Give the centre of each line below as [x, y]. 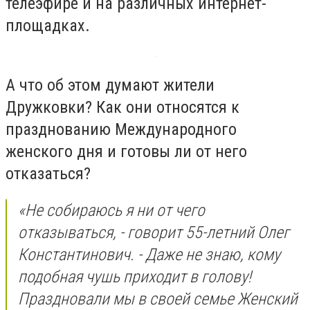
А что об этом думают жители [110, 85]
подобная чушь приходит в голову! [135, 277]
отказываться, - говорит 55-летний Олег [154, 233]
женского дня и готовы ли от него [126, 151]
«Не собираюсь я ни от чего [111, 211]
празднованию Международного [121, 129]
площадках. [48, 26]
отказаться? [48, 173]
